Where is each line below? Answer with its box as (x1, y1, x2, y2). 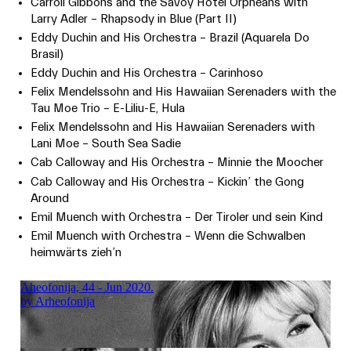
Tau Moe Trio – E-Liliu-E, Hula (31, 102, 186, 116)
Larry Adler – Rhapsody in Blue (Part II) (31, 13, 237, 27)
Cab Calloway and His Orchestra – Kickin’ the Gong (31, 175, 305, 189)
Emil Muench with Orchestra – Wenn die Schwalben (31, 229, 306, 243)
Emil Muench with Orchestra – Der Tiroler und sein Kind (31, 210, 324, 224)
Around (31, 191, 70, 205)
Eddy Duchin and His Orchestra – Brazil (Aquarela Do (31, 31, 310, 45)
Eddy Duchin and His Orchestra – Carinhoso (31, 67, 264, 81)
